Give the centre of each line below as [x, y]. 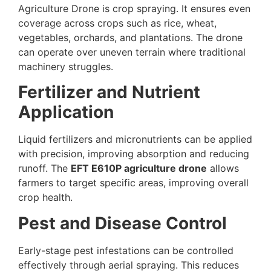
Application [66, 112]
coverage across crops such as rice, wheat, [117, 23]
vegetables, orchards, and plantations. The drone [130, 37]
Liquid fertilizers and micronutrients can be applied [135, 139]
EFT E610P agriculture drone [139, 168]
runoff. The [44, 168]
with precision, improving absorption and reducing [134, 154]
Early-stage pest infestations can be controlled [126, 250]
